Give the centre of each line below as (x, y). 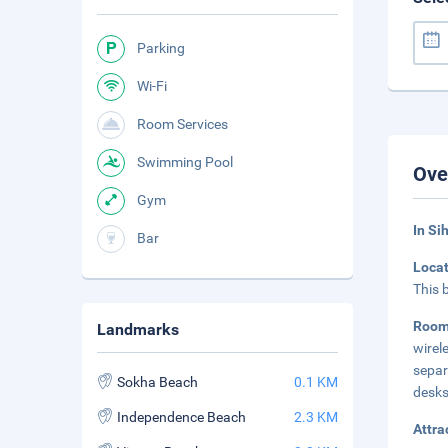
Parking (161, 48)
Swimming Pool (185, 162)
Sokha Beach (157, 382)
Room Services (182, 124)
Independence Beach (181, 417)
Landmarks (138, 329)
